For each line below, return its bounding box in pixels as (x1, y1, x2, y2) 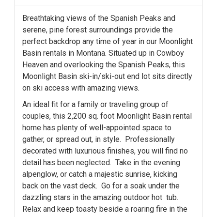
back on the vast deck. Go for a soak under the (22, 181, 180, 191)
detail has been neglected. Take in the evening (22, 158, 180, 168)
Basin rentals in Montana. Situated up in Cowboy (22, 48, 184, 58)
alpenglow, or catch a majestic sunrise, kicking (22, 170, 177, 179)
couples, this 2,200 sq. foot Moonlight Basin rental (22, 111, 192, 121)
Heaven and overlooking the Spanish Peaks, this (22, 60, 185, 70)
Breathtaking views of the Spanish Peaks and (22, 14, 175, 23)
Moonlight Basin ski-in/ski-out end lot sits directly (22, 72, 192, 81)
